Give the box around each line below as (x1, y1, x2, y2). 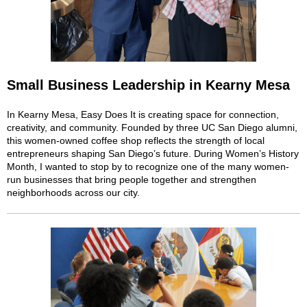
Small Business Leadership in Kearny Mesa (7, 77, 290, 93)
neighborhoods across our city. (7, 187, 140, 198)
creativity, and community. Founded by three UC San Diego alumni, (7, 122, 297, 133)
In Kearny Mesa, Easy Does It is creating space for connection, (7, 109, 279, 120)
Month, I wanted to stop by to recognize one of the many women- (7, 161, 289, 172)
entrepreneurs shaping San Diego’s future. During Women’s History (7, 148, 299, 159)
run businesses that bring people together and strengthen (7, 174, 256, 185)
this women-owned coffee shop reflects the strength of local (7, 135, 265, 146)
